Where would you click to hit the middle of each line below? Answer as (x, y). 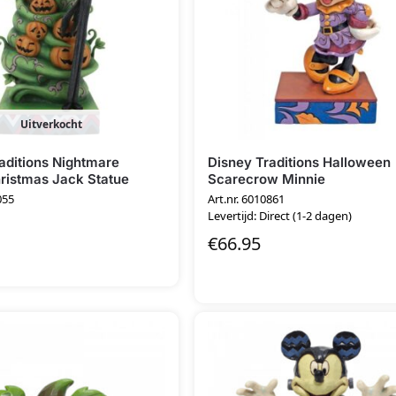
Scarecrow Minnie (267, 179)
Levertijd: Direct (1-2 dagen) (280, 216)
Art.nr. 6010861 (247, 199)
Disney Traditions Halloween (300, 162)
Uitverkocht (51, 124)
